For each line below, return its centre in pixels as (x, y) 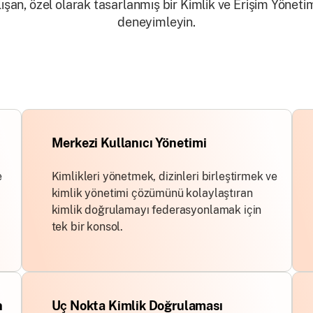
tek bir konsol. (87, 227)
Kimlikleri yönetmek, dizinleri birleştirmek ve (165, 176)
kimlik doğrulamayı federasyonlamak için (156, 210)
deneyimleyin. (156, 22)
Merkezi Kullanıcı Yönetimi (129, 143)
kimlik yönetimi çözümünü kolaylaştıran (152, 193)
